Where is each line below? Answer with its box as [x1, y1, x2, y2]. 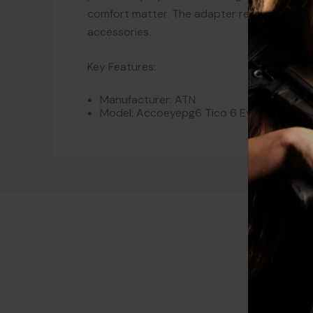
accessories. [87, 24, 151, 40]
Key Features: [87, 59, 156, 75]
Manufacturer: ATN [100, 92, 196, 108]
